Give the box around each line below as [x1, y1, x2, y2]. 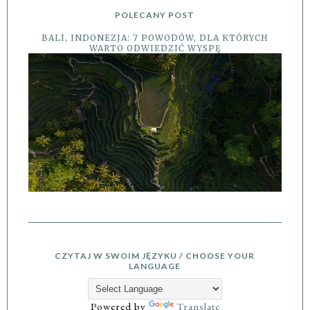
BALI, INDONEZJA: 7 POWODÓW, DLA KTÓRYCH [42, 33, 268, 44]
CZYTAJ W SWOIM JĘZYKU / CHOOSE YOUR [54, 250, 255, 262]
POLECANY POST [114, 10, 194, 21]
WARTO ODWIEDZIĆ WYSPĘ [89, 43, 221, 54]
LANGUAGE [128, 261, 181, 272]
